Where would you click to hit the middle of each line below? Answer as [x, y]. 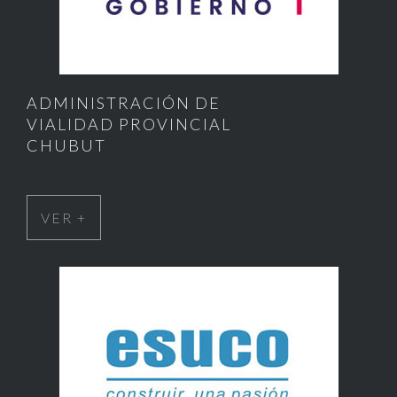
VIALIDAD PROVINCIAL [129, 124]
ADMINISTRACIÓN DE [124, 103]
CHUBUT [66, 145]
